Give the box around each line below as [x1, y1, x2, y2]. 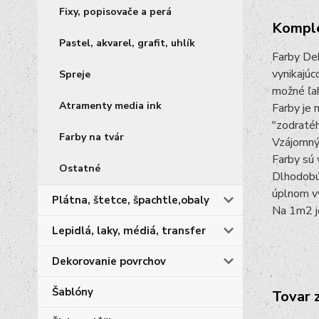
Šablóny [52, 285, 93, 299]
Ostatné [59, 162, 100, 175]
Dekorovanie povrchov [52, 254, 166, 268]
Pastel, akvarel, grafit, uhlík [59, 36, 195, 50]
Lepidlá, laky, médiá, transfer [52, 224, 206, 238]
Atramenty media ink [59, 99, 162, 113]
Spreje [59, 68, 90, 81]
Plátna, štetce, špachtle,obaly [52, 193, 209, 207]
